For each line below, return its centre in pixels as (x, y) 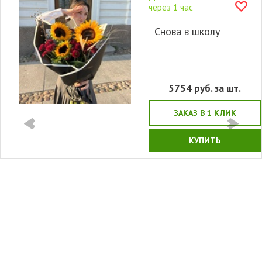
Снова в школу (187, 31)
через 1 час (171, 7)
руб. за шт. (216, 88)
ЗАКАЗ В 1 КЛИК (205, 113)
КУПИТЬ (205, 140)
